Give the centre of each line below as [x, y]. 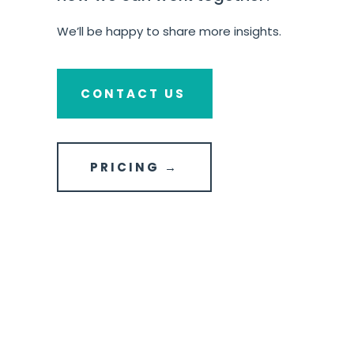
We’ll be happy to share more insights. [169, 32]
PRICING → [134, 168]
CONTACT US [133, 94]
